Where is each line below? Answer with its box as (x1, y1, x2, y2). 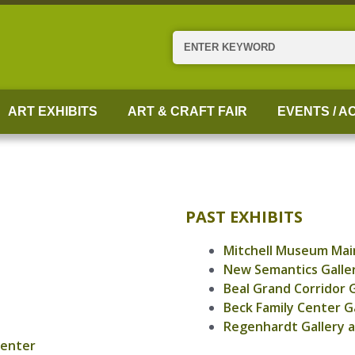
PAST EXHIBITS (185, 206, 303, 227)
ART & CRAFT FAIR (127, 105, 247, 118)
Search (171, 30, 212, 48)
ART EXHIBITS (7, 105, 97, 118)
